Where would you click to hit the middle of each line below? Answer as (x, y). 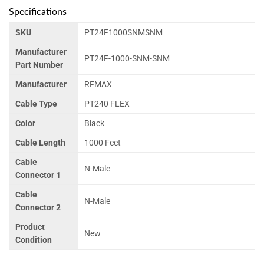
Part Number (39, 65)
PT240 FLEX (107, 104)
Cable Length (40, 143)
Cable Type (36, 104)
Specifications (38, 11)
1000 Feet (103, 143)
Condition (34, 240)
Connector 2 (38, 208)
